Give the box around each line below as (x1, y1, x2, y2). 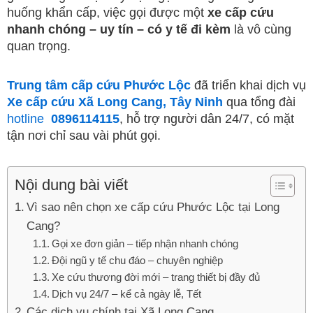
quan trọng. (7, 39, 71, 53)
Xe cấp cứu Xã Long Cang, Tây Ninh (7, 94, 223, 109)
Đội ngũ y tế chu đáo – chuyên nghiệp (51, 254, 223, 266)
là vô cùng (231, 22, 291, 36)
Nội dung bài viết (15, 176, 128, 194)
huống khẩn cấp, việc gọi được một (7, 6, 208, 20)
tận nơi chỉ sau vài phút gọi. (7, 128, 161, 143)
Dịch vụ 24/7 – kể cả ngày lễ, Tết (51, 288, 201, 300)
